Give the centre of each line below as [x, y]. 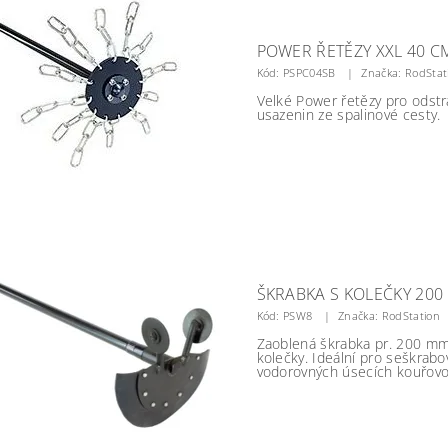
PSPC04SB [309, 72]
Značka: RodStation [389, 315]
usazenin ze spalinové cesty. [348, 114]
